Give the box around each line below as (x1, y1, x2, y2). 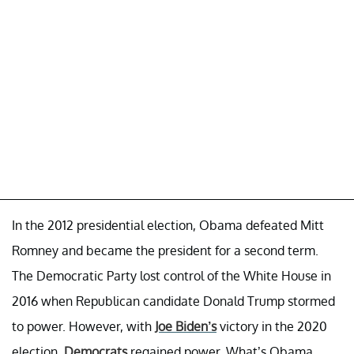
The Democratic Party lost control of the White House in (12, 267, 331, 284)
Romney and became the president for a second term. (12, 242, 318, 258)
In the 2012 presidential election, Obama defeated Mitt (12, 217, 324, 233)
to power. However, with (12, 318, 155, 334)
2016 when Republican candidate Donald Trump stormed (12, 292, 335, 309)
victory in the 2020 (217, 318, 327, 334)
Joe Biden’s (155, 318, 217, 334)
